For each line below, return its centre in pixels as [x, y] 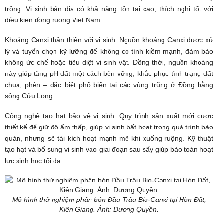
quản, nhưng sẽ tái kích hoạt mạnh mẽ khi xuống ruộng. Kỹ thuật [109, 138]
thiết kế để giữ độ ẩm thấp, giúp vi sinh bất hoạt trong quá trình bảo [109, 127]
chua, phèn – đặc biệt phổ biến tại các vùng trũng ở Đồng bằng [109, 85]
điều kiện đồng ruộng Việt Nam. [54, 20]
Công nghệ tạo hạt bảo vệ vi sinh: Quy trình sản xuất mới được [109, 116]
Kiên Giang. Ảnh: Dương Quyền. [109, 209]
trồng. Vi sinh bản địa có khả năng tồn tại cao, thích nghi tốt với [109, 9]
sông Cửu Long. [30, 96]
